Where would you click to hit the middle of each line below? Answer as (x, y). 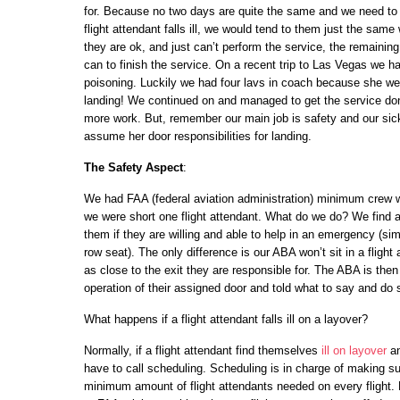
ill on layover (354, 350)
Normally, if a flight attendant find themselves (203, 350)
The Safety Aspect (133, 167)
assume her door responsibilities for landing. (198, 136)
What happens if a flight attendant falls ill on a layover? (226, 319)
